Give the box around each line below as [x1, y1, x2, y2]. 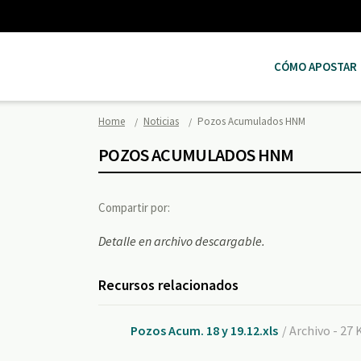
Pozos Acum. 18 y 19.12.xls [131, 322, 278, 338]
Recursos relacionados [98, 276, 239, 294]
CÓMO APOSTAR [274, 59, 357, 74]
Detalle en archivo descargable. [98, 233, 265, 249]
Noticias [143, 114, 179, 128]
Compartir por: [98, 200, 170, 215]
